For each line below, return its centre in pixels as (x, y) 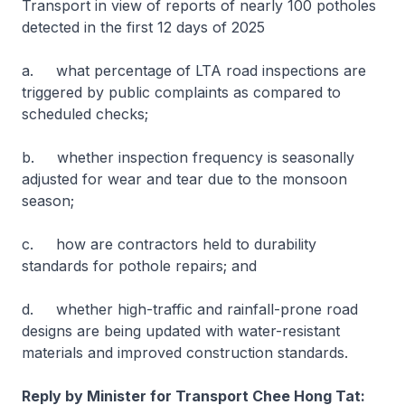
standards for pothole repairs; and (141, 266)
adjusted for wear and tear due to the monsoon (184, 179)
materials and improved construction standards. (185, 353)
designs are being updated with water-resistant (181, 331)
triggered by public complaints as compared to (181, 92)
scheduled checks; (87, 114)
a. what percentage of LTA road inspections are (194, 71)
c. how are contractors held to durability (169, 244)
